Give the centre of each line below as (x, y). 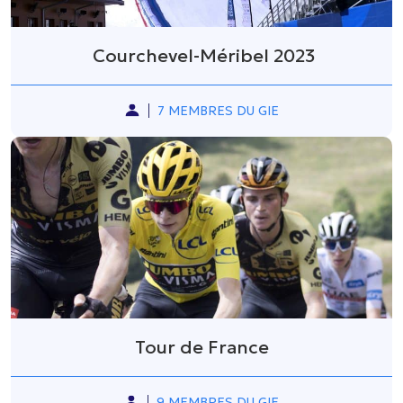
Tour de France (201, 347)
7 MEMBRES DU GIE (218, 110)
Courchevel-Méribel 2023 (201, 55)
